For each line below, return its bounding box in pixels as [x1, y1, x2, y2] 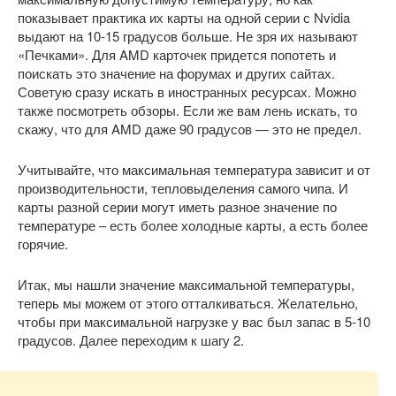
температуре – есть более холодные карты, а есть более [18, 215, 368, 234]
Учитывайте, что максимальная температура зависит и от [18, 159, 370, 179]
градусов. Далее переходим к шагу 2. [18, 330, 244, 349]
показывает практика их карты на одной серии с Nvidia [18, 7, 350, 27]
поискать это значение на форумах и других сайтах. [18, 63, 335, 82]
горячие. [18, 233, 68, 253]
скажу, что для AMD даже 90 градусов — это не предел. [18, 118, 362, 138]
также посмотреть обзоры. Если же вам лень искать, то [18, 100, 357, 119]
